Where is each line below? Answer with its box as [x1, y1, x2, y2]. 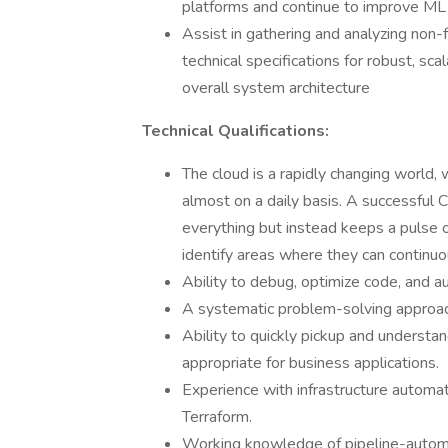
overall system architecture [182, 77, 370, 99]
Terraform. [182, 406, 252, 428]
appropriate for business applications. [182, 352, 439, 374]
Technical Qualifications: [142, 120, 329, 142]
